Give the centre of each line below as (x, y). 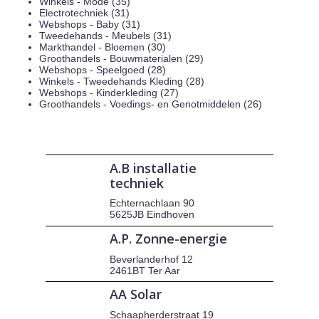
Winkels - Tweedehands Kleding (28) (122, 81)
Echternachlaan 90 (152, 203)
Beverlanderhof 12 (152, 259)
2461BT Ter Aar (145, 270)
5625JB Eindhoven (152, 215)
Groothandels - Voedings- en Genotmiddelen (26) (151, 104)
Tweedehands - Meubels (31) (105, 35)
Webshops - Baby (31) (90, 24)
